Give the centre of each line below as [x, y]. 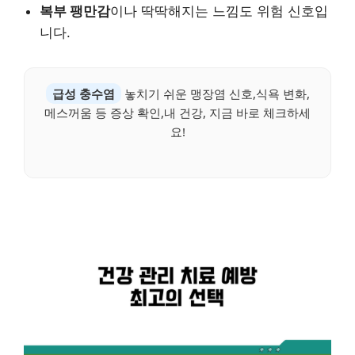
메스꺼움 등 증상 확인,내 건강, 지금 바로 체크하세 [177, 113]
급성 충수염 [83, 94]
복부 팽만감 [75, 11]
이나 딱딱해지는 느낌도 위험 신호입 [219, 11]
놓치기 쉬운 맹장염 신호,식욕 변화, [215, 94]
